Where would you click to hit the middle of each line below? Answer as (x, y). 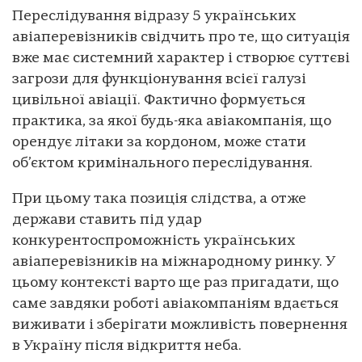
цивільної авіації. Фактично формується (159, 100)
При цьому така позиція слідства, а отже (159, 199)
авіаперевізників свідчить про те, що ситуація (181, 37)
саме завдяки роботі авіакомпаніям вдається (175, 304)
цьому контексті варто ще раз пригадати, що (175, 283)
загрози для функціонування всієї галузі (159, 79)
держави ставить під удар (107, 220)
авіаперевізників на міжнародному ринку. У (174, 262)
